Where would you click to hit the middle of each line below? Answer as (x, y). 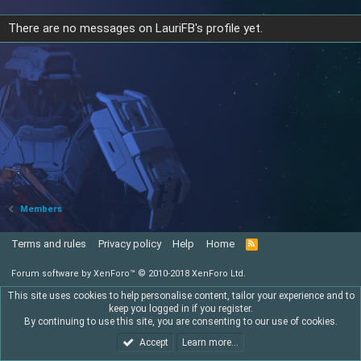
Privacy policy (129, 244)
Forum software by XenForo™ (75, 274)
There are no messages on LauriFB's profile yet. (135, 28)
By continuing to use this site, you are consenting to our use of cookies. (180, 322)
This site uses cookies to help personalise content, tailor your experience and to (180, 296)
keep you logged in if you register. (180, 309)
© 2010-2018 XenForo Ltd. (192, 274)
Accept (154, 342)
